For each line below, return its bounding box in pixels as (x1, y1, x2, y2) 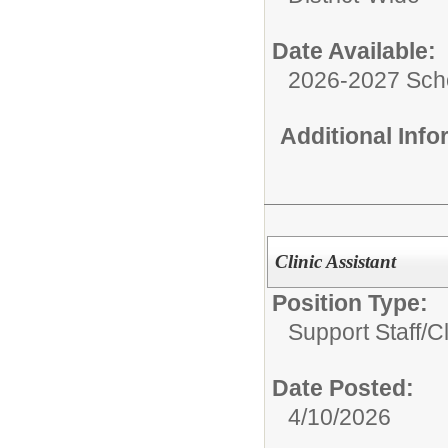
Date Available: (272, 38, 436, 64)
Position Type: (272, 289, 428, 316)
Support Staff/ (288, 318, 427, 345)
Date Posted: (272, 374, 414, 401)
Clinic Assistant (274, 250, 396, 272)
